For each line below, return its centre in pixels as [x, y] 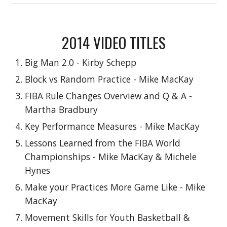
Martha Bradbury [62, 109]
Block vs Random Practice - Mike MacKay [109, 79]
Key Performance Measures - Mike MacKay [112, 126]
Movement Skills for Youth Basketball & [108, 217]
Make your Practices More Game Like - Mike [115, 187]
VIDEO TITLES [129, 42]
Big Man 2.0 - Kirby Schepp [81, 62]
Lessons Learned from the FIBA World [103, 143]
